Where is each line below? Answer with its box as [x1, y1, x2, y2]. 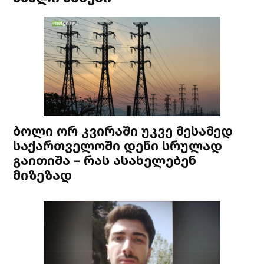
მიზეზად [13, 166, 72, 183]
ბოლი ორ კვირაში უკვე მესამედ [13, 121, 233, 139]
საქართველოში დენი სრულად [13, 136, 223, 154]
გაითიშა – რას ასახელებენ [13, 151, 197, 169]
